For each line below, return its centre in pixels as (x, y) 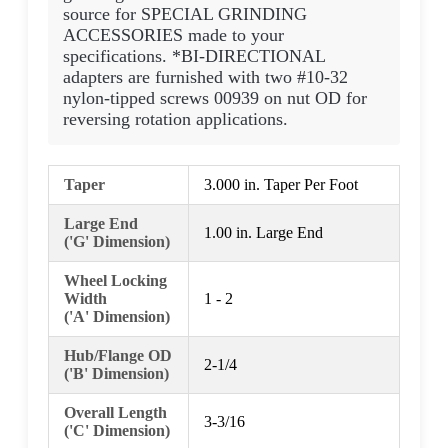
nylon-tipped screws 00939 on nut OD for (215, 97)
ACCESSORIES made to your (173, 34)
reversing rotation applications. (175, 118)
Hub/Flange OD (118, 355)
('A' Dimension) (117, 316)
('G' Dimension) (117, 241)
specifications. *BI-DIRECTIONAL (194, 55)
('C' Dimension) (117, 430)
